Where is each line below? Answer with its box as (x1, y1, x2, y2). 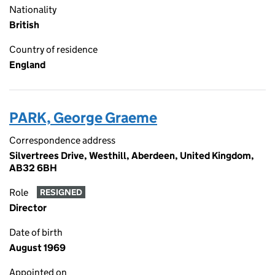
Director (9, 202, 47, 214)
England (9, 59, 45, 71)
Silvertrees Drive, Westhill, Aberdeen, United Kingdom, (9, 150, 254, 161)
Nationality (9, 4, 56, 15)
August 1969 (9, 242, 66, 254)
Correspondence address (9, 134, 115, 146)
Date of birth (9, 227, 63, 238)
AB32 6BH (9, 162, 57, 174)
